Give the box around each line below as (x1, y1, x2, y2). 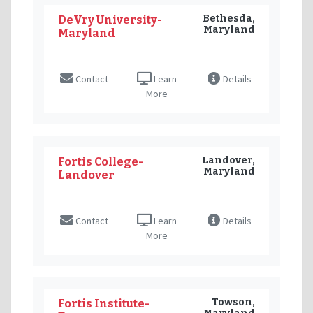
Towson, (212, 296, 255, 308)
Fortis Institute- (58, 296, 150, 310)
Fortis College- (58, 154, 143, 168)
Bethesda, (203, 12, 255, 24)
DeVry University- (58, 13, 162, 27)
